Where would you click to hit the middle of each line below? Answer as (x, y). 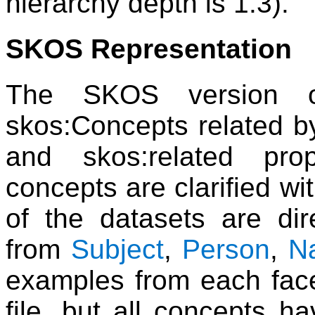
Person (226, 250)
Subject (117, 250)
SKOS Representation (149, 49)
